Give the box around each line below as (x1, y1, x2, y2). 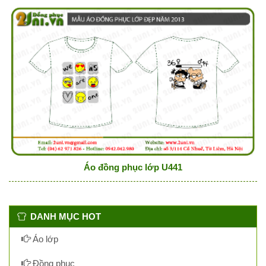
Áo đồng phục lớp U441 (84, 162, 182, 173)
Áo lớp (30, 234, 58, 245)
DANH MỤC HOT (30, 211, 101, 222)
